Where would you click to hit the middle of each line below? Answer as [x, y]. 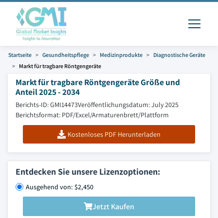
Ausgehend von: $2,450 [60, 187]
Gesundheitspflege [66, 55]
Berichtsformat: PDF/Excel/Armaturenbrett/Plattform [92, 115]
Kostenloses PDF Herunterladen [114, 134]
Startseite [20, 55]
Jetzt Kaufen [113, 206]
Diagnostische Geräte [179, 55]
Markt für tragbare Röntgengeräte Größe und [98, 82]
